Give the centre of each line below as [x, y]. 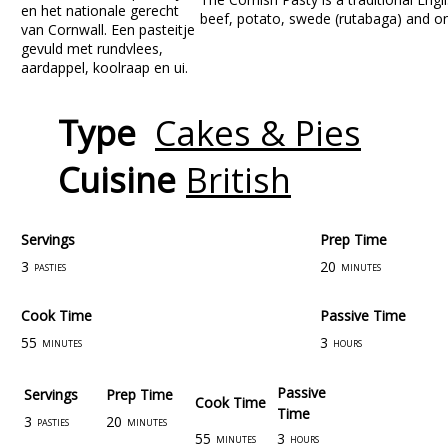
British [238, 179]
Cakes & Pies [258, 132]
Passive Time [363, 315]
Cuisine [117, 179]
